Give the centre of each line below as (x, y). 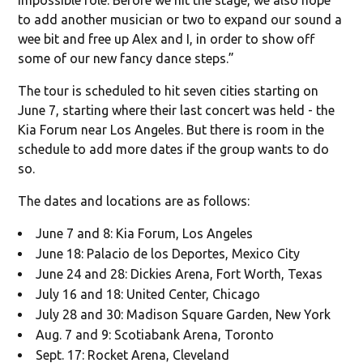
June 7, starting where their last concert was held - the (177, 110)
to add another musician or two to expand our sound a (180, 19)
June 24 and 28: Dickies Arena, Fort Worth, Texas (179, 273)
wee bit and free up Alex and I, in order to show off (167, 38)
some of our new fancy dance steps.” (126, 58)
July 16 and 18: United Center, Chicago (148, 294)
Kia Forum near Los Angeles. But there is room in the (171, 129)
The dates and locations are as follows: (134, 201)
